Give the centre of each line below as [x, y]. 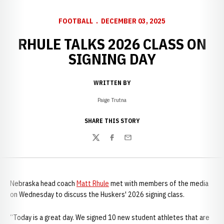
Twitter [103, 143]
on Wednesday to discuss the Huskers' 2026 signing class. [97, 194]
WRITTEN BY [112, 83]
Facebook [123, 143]
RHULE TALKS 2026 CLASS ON [112, 44]
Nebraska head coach [43, 183]
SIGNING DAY [112, 59]
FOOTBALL [76, 21]
